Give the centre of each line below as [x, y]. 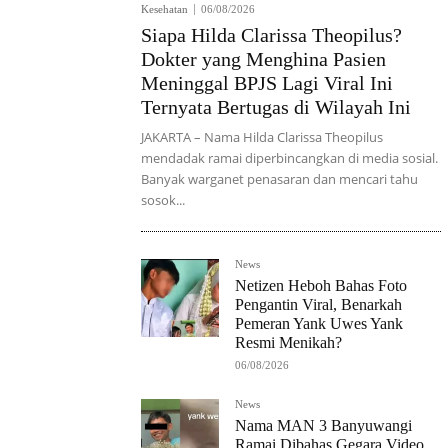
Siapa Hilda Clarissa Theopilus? [271, 35]
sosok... [163, 200]
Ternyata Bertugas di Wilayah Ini [276, 107]
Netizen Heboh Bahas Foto [321, 286]
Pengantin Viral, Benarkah [318, 305]
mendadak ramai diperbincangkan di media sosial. [289, 158]
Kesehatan [164, 9]
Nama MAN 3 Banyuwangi [323, 426]
